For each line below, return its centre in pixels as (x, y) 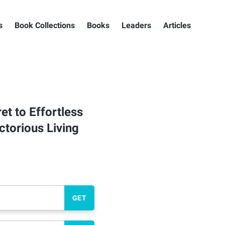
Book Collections (45, 25)
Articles (177, 25)
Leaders (136, 25)
